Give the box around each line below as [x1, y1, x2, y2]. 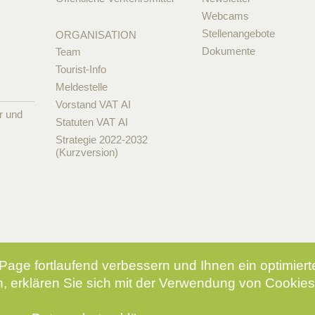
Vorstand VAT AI [55, 98, 131, 110]
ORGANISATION [55, 28, 136, 41]
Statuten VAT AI [55, 115, 128, 128]
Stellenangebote [202, 27, 276, 39]
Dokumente [202, 44, 256, 57]
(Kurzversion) [55, 146, 118, 158]
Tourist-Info [55, 63, 106, 75]
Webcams [202, 9, 250, 22]
